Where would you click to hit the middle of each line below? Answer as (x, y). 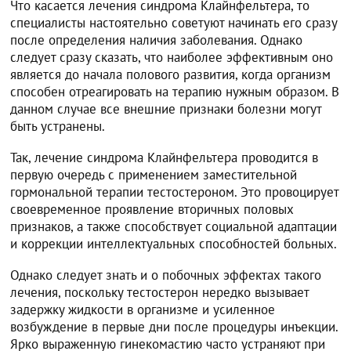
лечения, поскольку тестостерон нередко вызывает (160, 293)
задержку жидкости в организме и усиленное (143, 310)
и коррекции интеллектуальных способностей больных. (174, 244)
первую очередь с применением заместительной (154, 175)
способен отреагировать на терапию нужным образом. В (175, 92)
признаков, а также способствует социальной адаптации (174, 227)
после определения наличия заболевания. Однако (157, 40)
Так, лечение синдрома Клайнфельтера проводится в (165, 158)
